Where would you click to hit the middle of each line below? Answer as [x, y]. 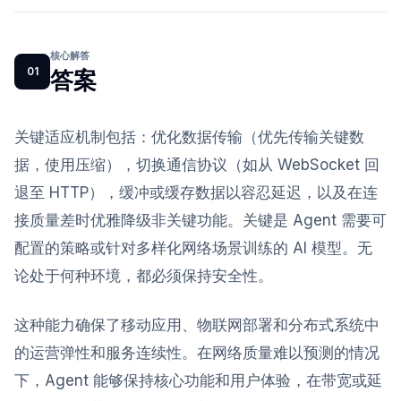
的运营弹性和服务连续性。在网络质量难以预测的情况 [197, 353]
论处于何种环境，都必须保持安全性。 [144, 276]
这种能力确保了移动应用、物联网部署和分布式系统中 [197, 325]
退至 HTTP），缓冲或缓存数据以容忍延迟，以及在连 [196, 192]
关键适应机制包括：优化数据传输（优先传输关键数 [189, 137]
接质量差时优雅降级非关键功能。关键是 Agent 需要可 [200, 220]
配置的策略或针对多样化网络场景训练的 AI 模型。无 [193, 248]
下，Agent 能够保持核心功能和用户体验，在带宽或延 [198, 380]
